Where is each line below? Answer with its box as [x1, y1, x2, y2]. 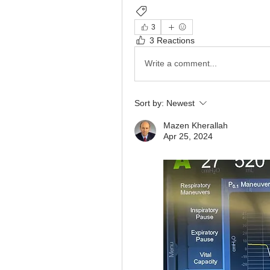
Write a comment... [145, 58, 217, 69]
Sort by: [134, 98, 164, 108]
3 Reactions [149, 35, 195, 45]
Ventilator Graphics [156, 7, 218, 16]
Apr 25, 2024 [163, 131, 213, 141]
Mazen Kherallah [163, 120, 228, 130]
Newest [166, 98, 195, 108]
